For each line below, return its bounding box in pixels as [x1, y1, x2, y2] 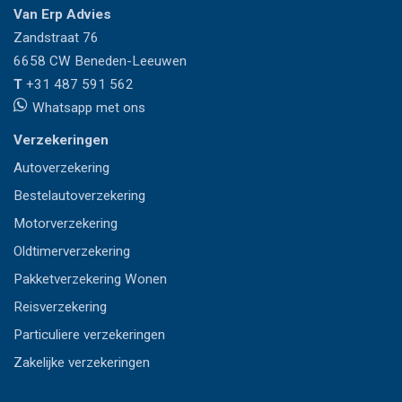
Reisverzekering [13, 299, 107, 316]
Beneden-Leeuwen [74, 53, 187, 70]
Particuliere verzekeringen [13, 327, 165, 344]
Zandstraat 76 [13, 30, 99, 47]
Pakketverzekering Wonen [13, 271, 167, 288]
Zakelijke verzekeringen [13, 354, 150, 371]
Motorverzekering [13, 215, 118, 232]
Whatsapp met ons [32, 100, 145, 117]
